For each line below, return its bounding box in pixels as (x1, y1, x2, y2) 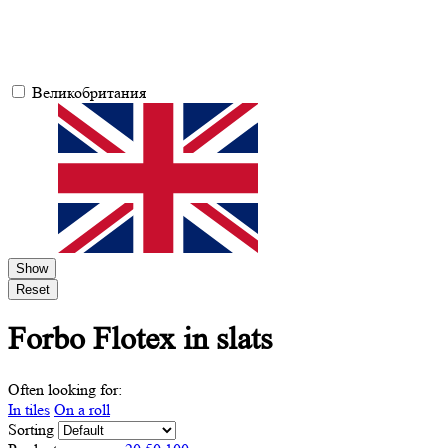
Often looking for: (8, 379, 122, 399)
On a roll (54, 399, 110, 419)
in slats (183, 321, 272, 358)
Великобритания (32, 83, 146, 102)
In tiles (8, 399, 50, 419)
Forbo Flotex (8, 321, 183, 358)
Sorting (8, 419, 58, 439)
